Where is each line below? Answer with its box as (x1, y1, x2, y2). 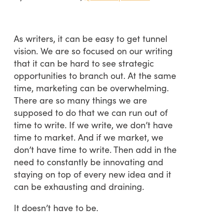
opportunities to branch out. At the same (14, 69, 176, 81)
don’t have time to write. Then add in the (14, 143, 177, 155)
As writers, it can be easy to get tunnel (14, 32, 167, 44)
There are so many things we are (14, 93, 147, 106)
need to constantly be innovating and (14, 155, 163, 168)
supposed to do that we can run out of (14, 106, 168, 118)
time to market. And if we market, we (14, 130, 163, 143)
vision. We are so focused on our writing (14, 44, 173, 57)
